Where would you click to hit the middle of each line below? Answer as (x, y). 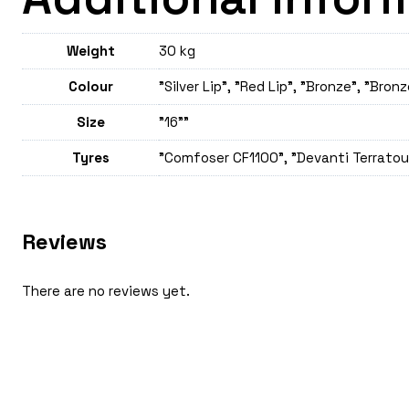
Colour (90, 86)
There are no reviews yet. (106, 290)
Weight (90, 50)
